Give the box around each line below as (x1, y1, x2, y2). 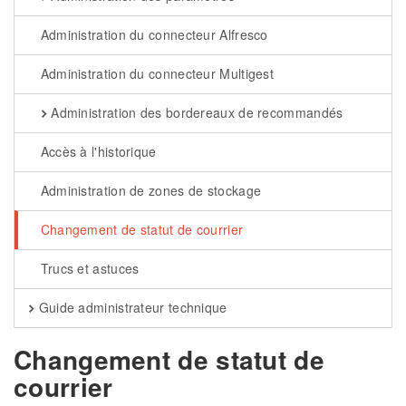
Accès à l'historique (36, 142, 157, 160)
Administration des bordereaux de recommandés (46, 103, 343, 121)
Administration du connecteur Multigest (36, 64, 275, 82)
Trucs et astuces (36, 259, 140, 277)
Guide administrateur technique (34, 298, 227, 316)
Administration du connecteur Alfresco (36, 25, 268, 43)
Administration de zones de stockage (36, 181, 262, 199)
